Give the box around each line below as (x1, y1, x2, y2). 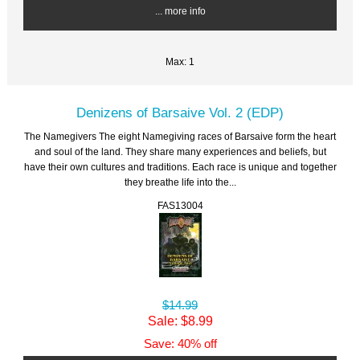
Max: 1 (166, 56, 194, 67)
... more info (154, 6, 206, 17)
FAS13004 (157, 200, 203, 211)
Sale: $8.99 (147, 313, 213, 329)
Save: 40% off (143, 337, 217, 351)
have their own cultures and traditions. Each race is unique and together (23, 162, 337, 173)
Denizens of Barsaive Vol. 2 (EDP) (76, 104, 284, 121)
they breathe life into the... (124, 177, 236, 188)
